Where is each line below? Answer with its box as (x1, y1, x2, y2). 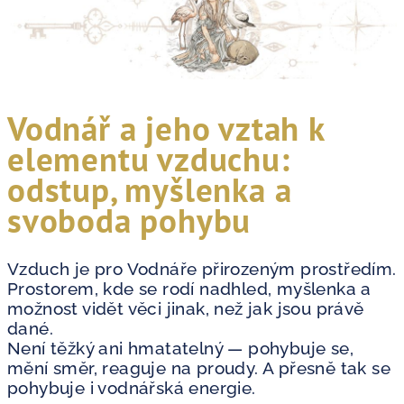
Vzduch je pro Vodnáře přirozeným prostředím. (7, 259, 397, 279)
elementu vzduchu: (7, 137, 290, 180)
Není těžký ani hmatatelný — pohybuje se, (7, 338, 353, 358)
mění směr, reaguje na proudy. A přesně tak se (7, 358, 390, 378)
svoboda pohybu (7, 198, 252, 242)
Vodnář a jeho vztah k (7, 106, 325, 150)
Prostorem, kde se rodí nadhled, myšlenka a (7, 279, 372, 298)
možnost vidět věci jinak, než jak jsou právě (7, 298, 364, 318)
